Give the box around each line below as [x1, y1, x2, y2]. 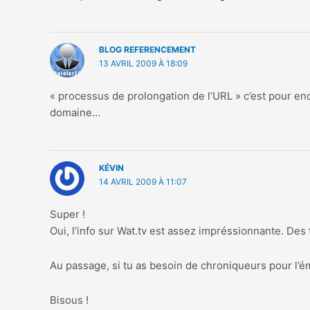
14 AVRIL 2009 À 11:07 [98, 176, 187, 187]
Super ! [50, 207, 85, 221]
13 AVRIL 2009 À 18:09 [98, 58, 188, 69]
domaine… [50, 106, 100, 120]
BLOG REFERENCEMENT [98, 44, 196, 55]
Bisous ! [50, 293, 89, 307]
